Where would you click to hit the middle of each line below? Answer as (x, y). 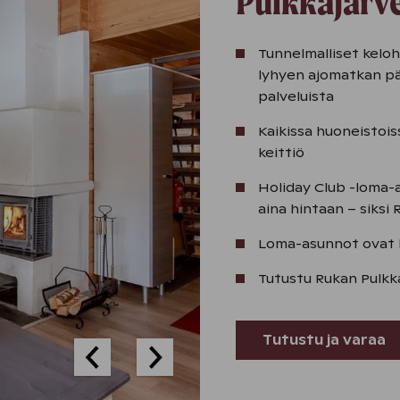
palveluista (296, 96)
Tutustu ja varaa (324, 340)
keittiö (281, 153)
